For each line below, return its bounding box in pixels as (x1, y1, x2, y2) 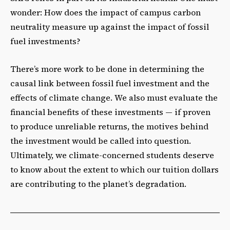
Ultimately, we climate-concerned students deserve (10, 149, 214, 161)
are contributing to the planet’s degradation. (10, 178, 186, 190)
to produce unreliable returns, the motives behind (10, 121, 208, 132)
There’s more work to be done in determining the (10, 63, 204, 75)
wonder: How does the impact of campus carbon (10, 7, 201, 18)
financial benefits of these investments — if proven (10, 106, 210, 118)
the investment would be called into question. (10, 135, 191, 147)
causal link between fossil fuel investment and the (10, 78, 209, 89)
